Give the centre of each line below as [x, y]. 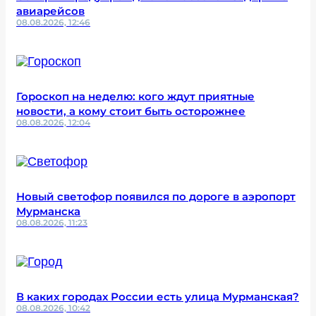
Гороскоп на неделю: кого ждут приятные [135, 96]
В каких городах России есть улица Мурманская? [158, 297]
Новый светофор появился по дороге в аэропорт [156, 196]
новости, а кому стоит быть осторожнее [131, 111]
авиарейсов [50, 11]
